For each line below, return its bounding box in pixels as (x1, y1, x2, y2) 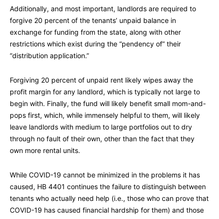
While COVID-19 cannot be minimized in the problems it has (10, 171, 200, 179)
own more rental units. (10, 146, 80, 155)
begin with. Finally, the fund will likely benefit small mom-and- (10, 99, 206, 108)
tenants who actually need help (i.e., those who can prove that (10, 194, 209, 203)
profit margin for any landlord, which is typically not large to (10, 88, 200, 96)
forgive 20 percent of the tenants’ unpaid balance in (10, 16, 176, 25)
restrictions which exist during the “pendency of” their (10, 40, 181, 48)
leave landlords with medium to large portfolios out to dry (10, 123, 192, 131)
